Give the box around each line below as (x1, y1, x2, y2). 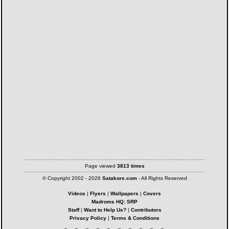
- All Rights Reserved (136, 175, 187, 181)
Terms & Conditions (111, 215, 159, 221)
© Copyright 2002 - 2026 (42, 175, 102, 181)
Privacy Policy (70, 215, 106, 221)
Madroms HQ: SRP (91, 198, 138, 204)
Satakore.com (102, 175, 137, 181)
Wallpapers (110, 190, 139, 196)
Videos (68, 190, 85, 196)
